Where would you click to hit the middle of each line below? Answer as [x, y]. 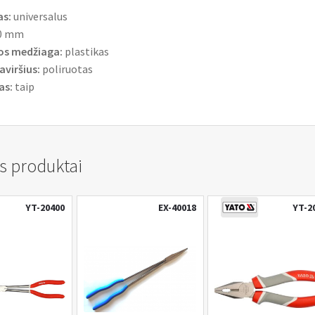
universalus [39, 16]
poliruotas [66, 69]
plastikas [85, 51]
